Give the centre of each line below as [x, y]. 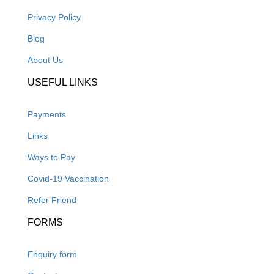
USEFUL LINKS [63, 82]
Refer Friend [52, 200]
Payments [47, 114]
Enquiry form [52, 254]
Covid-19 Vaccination [68, 179]
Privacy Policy [54, 17]
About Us [45, 60]
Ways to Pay [51, 157]
